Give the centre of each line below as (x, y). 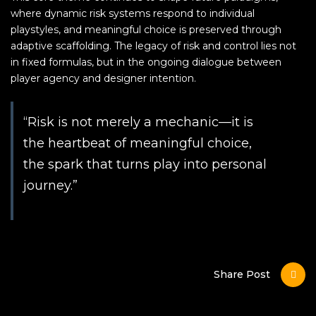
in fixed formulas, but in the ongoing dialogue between (146, 62)
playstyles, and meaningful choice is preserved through (146, 30)
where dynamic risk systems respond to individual (133, 13)
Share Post (242, 274)
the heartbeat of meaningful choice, (138, 143)
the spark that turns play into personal (145, 164)
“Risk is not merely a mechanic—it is (138, 122)
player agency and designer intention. (103, 78)
